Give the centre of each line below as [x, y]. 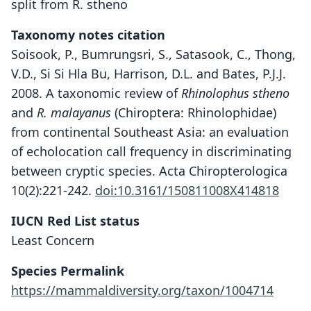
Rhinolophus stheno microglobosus [167, 282]
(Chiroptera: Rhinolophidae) [194, 112]
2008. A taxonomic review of [96, 93]
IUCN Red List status [75, 221]
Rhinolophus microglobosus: [168, 282]
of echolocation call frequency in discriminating [151, 151]
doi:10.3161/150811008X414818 [187, 190]
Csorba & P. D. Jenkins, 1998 [167, 300]
